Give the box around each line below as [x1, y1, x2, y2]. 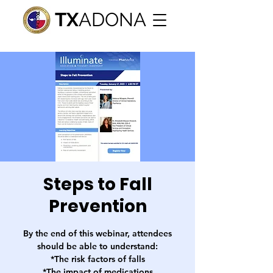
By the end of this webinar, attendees [23, 228, 172, 239]
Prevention [48, 194, 147, 218]
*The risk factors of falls [50, 253, 145, 264]
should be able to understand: [37, 241, 158, 252]
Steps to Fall [43, 172, 152, 196]
